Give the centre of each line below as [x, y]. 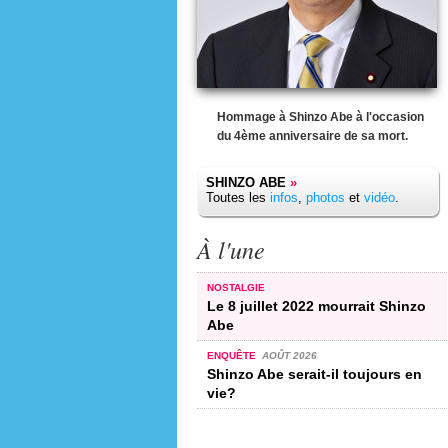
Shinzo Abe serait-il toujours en [314, 373]
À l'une [231, 249]
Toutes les [238, 197]
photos [325, 197]
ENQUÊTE [233, 355]
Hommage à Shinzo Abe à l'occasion [320, 117]
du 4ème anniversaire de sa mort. [312, 136]
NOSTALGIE [236, 287]
